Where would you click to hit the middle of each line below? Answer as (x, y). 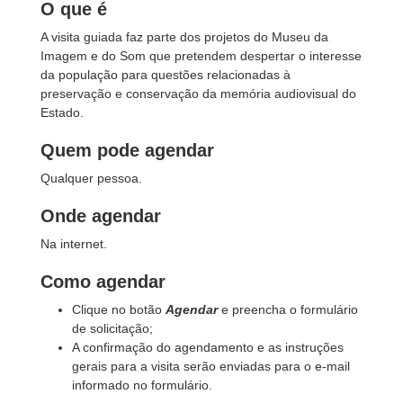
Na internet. (74, 244)
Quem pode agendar (127, 150)
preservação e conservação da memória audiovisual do (198, 94)
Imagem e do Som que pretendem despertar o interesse (201, 56)
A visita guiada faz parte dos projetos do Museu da (184, 37)
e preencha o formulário (288, 309)
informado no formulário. (142, 385)
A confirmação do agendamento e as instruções (208, 347)
